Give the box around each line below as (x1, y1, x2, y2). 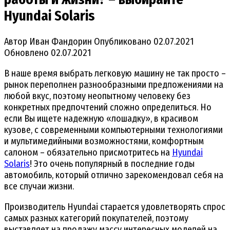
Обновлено (4, 47, 49, 59)
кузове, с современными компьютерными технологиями (4, 124, 223, 136)
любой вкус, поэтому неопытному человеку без (4, 90, 190, 102)
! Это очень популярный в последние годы (30, 158, 195, 169)
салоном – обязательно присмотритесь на (4, 146, 172, 158)
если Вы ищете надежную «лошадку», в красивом (4, 112, 198, 124)
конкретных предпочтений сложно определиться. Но (4, 101, 212, 113)
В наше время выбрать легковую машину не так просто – (4, 67, 226, 79)
